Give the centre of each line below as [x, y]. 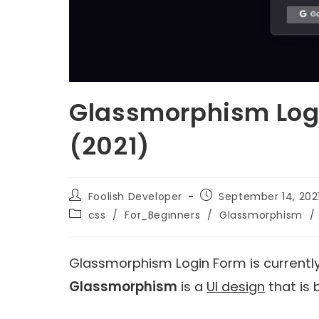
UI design [236, 286]
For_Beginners [163, 215]
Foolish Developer [135, 196]
